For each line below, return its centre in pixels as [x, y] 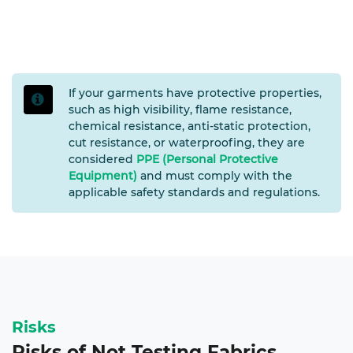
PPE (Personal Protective [207, 160]
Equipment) [102, 176]
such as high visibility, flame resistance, [180, 110]
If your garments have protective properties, [195, 93]
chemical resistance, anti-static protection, [189, 126]
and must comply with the [214, 176]
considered [102, 160]
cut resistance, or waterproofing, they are [186, 143]
